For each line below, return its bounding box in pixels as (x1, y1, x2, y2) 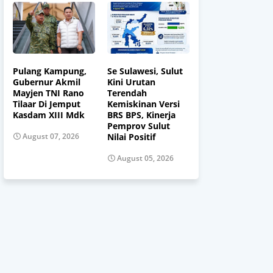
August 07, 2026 (23, 131, 79, 142)
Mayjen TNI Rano (13, 87, 84, 99)
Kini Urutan (107, 76, 155, 88)
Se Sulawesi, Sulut (107, 65, 183, 77)
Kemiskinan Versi (107, 97, 180, 110)
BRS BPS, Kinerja (107, 108, 175, 121)
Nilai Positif (107, 130, 155, 143)
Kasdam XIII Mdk (13, 108, 85, 121)
